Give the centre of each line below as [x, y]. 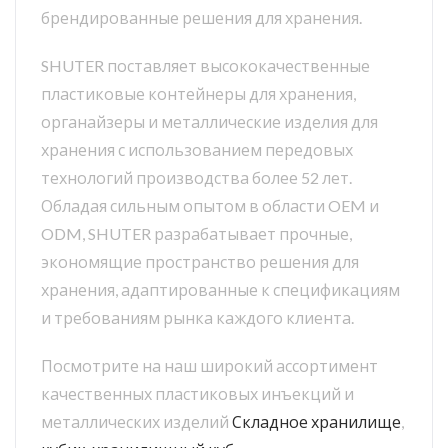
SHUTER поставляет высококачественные [205, 66]
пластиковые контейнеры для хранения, [198, 94]
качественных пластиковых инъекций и [197, 394]
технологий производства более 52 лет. [196, 178]
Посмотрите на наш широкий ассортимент [209, 366]
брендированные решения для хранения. [201, 18]
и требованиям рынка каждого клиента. [197, 318]
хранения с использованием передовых [197, 150]
